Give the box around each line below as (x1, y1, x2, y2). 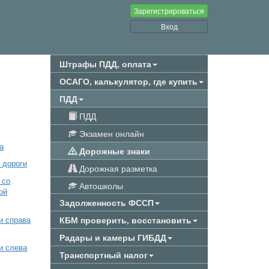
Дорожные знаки (76, 145, 150, 157)
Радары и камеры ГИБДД (59, 231, 166, 243)
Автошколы (76, 180, 123, 192)
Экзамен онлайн (76, 127, 144, 139)
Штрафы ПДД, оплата (59, 58, 151, 70)
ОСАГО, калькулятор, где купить (59, 75, 198, 87)
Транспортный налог (59, 249, 148, 261)
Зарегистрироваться (134, 5, 204, 16)
